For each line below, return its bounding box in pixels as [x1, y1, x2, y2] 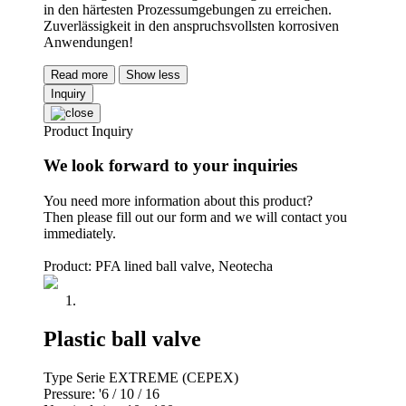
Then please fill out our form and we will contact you [43, 208, 347, 225]
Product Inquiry [43, 122, 133, 139]
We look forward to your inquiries [43, 156, 297, 176]
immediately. [43, 225, 116, 241]
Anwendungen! [43, 34, 133, 50]
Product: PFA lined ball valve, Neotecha [43, 257, 273, 274]
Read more [51, 67, 108, 82]
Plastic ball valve [43, 326, 201, 351]
